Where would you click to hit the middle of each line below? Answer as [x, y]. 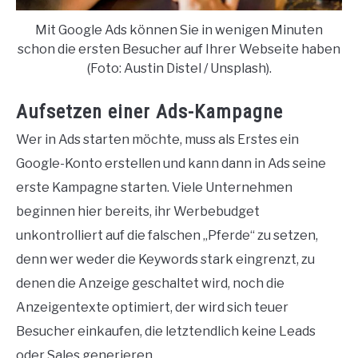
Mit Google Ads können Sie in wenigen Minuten [179, 30]
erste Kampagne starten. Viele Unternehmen [154, 187]
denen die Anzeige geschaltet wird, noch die [150, 283]
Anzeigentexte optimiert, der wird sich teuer [152, 307]
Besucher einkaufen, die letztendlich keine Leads [166, 331]
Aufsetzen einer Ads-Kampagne [149, 111]
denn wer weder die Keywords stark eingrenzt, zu [165, 259]
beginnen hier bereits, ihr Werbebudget [138, 211]
